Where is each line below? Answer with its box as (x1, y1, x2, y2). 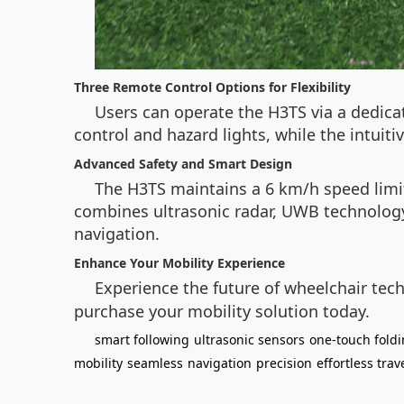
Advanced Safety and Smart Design (74, 155, 292, 172)
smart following (95, 331, 189, 348)
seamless (127, 354, 183, 372)
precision (256, 354, 312, 372)
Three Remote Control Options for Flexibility (74, 78, 351, 96)
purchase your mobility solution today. (74, 300, 370, 322)
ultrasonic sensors (194, 331, 305, 348)
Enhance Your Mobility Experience (74, 254, 285, 271)
